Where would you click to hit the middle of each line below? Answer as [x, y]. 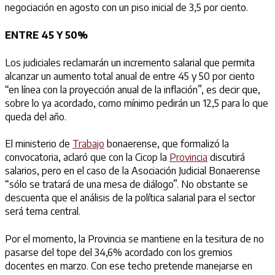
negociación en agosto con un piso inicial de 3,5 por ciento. [126, 8]
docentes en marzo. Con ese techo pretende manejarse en [129, 266]
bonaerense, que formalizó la [167, 144]
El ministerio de [39, 144]
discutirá [226, 157]
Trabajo [88, 144]
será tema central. [43, 211]
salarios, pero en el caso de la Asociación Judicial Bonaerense [133, 171]
